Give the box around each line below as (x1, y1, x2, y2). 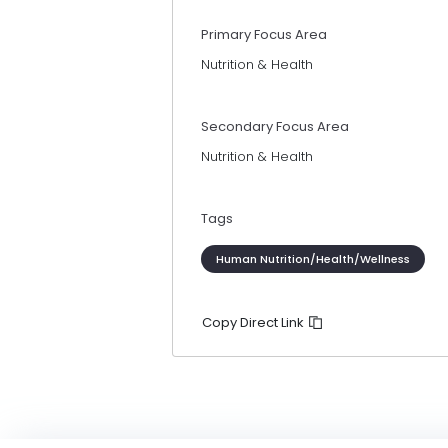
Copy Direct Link (201, 312, 307, 332)
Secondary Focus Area (201, 117, 349, 137)
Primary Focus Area (201, 25, 327, 45)
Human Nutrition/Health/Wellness (215, 250, 410, 267)
